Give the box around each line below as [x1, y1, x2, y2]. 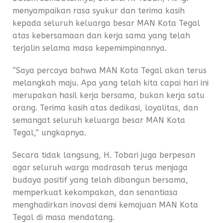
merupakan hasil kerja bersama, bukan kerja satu [12, 91, 205, 100]
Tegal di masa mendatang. [12, 213, 114, 222]
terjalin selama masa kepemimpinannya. [12, 43, 167, 53]
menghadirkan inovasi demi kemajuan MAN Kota [12, 200, 198, 210]
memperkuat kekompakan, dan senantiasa [12, 188, 178, 197]
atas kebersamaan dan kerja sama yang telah [12, 31, 190, 40]
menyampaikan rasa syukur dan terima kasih [12, 6, 185, 15]
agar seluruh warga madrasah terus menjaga [12, 163, 188, 172]
